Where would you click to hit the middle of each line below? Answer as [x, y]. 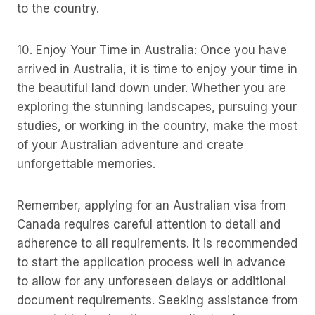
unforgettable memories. [86, 164]
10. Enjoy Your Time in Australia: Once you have [152, 50]
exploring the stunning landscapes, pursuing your [157, 107]
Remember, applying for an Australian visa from [152, 205]
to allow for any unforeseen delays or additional [152, 281]
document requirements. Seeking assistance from [157, 300]
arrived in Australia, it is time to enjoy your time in [157, 69]
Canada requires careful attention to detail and [149, 224]
